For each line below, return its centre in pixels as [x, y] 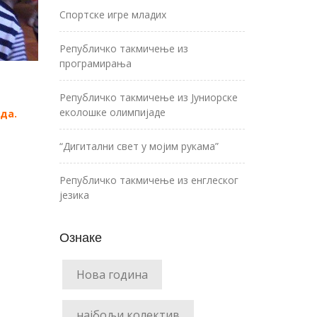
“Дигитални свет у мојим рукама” [139, 146]
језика [74, 195]
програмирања [95, 63]
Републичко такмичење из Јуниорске [148, 97]
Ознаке [80, 237]
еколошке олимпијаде [112, 112]
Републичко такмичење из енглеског [149, 180]
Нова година [112, 275]
